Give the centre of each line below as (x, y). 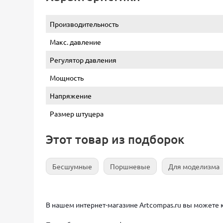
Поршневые (130, 166)
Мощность (67, 78)
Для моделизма (194, 166)
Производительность (84, 24)
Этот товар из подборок (115, 139)
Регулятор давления (83, 60)
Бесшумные (72, 166)
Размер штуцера (77, 113)
